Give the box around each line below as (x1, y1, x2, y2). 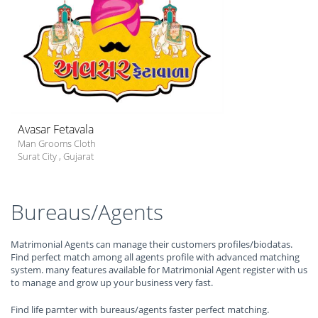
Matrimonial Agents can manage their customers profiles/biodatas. (11, 238, 292, 251)
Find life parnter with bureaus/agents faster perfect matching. (11, 303, 269, 316)
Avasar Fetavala (18, 121, 94, 137)
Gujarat (63, 150, 94, 163)
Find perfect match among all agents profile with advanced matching (11, 251, 300, 263)
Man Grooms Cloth (18, 137, 96, 150)
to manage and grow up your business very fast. (11, 276, 213, 289)
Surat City (18, 150, 57, 163)
